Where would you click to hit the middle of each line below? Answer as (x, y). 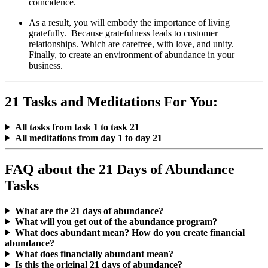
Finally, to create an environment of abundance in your (132, 54)
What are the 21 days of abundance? (89, 211)
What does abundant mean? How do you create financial (130, 232)
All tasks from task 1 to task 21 (77, 127)
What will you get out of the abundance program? (116, 221)
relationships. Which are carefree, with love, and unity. (131, 44)
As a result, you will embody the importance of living (129, 22)
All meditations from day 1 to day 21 (88, 138)
